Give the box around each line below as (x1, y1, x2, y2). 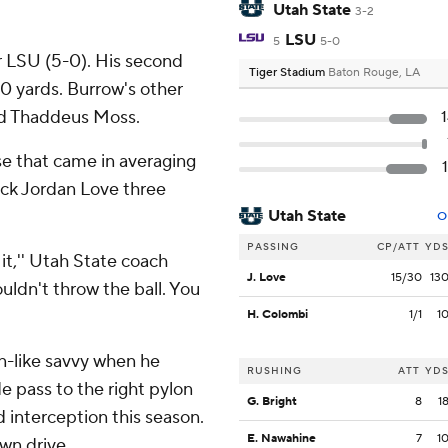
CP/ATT (377, 240, 420, 254)
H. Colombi (247, 307, 308, 323)
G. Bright (247, 394, 297, 410)
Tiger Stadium (249, 65, 328, 81)
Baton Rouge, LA (328, 65, 420, 81)
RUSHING (247, 364, 302, 378)
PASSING (247, 240, 299, 254)
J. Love (247, 270, 286, 286)
